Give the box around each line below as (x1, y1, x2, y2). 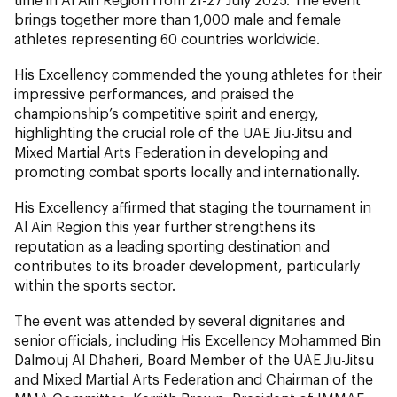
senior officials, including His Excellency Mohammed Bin (14, 331, 381, 349)
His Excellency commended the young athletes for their (14, 66, 382, 83)
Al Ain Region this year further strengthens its (14, 218, 315, 236)
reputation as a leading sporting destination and (14, 237, 330, 255)
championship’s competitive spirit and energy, (14, 105, 319, 122)
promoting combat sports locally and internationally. (14, 163, 360, 181)
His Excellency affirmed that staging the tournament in (14, 198, 371, 216)
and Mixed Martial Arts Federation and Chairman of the (14, 370, 373, 388)
